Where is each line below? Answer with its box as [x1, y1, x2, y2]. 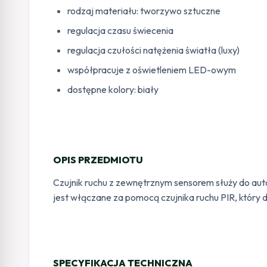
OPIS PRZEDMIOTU [53, 153, 143, 166]
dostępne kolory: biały [67, 83, 159, 95]
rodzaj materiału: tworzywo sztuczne [67, 4, 221, 17]
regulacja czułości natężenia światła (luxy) [67, 44, 240, 56]
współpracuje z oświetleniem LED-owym [67, 63, 236, 76]
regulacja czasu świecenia [67, 24, 173, 36]
